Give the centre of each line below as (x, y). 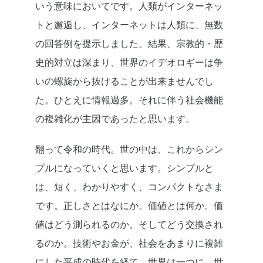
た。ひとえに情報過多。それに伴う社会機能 (129, 100)
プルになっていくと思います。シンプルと (124, 168)
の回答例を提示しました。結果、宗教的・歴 (129, 44)
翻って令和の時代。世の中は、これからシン (129, 149)
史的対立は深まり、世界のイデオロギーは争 (129, 63)
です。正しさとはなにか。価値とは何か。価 (129, 206)
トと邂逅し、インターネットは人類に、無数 (129, 25)
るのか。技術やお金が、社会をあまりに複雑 (129, 243)
